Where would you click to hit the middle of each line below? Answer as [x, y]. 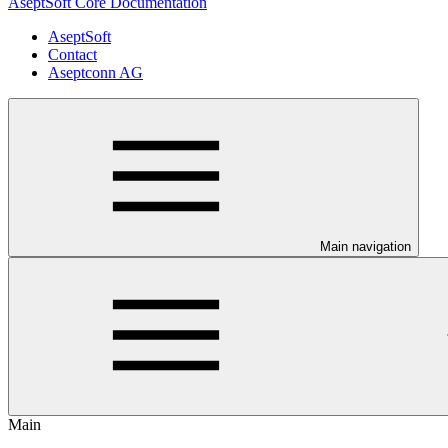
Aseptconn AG [95, 72]
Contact [72, 54]
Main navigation [365, 246]
